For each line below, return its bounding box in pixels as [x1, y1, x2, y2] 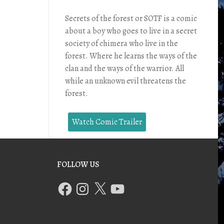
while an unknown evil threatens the [65, 75, 186, 86]
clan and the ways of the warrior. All [65, 62, 184, 74]
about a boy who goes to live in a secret [65, 25, 197, 36]
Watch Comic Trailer [72, 116, 142, 127]
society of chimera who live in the [65, 37, 178, 49]
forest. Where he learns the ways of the [65, 50, 197, 61]
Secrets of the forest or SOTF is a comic [65, 12, 197, 24]
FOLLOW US [57, 158, 99, 170]
